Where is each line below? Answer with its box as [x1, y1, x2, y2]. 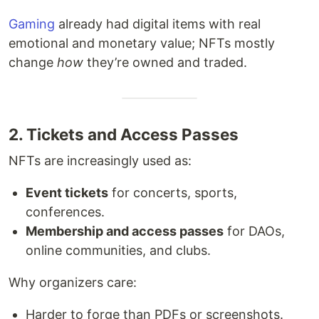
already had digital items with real [55, 16, 261, 32]
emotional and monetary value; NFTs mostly [9, 36, 275, 51]
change [9, 55, 57, 70]
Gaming [9, 16, 55, 32]
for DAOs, [224, 224, 285, 239]
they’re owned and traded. [83, 55, 247, 70]
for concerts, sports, [108, 185, 237, 201]
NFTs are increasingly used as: [9, 153, 192, 169]
